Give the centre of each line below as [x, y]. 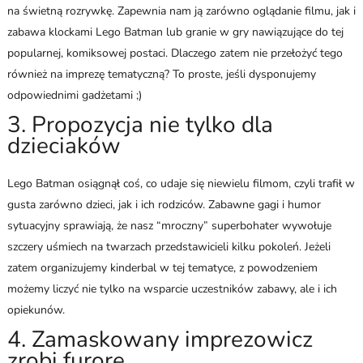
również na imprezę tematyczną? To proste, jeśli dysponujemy [161, 74]
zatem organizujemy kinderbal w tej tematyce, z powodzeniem [162, 267]
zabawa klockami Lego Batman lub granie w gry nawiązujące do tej [175, 32]
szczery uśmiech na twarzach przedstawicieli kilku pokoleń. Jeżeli [169, 246]
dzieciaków [64, 145]
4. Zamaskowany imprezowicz [160, 339]
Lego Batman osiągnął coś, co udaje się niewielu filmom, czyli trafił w [181, 183]
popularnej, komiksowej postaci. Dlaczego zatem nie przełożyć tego [175, 53]
